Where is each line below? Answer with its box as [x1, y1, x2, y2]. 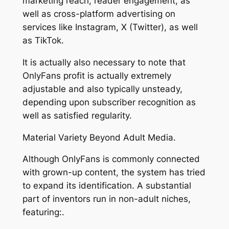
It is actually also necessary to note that [22, 57, 186, 67]
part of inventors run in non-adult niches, [22, 194, 191, 204]
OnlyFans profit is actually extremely [22, 70, 171, 81]
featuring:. [22, 207, 64, 218]
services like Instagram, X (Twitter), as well [22, 22, 198, 33]
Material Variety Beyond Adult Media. [22, 132, 176, 143]
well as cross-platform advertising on [22, 9, 175, 19]
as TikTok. [22, 35, 64, 46]
